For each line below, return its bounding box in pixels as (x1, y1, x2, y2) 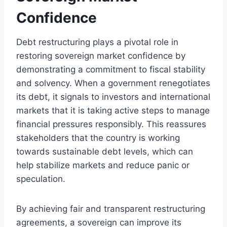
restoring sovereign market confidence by (16, 50, 185, 61)
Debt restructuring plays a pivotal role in (16, 36, 178, 47)
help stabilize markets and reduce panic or (16, 160, 190, 170)
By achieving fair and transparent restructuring (16, 203, 205, 214)
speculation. (16, 173, 65, 184)
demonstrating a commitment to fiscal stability (16, 64, 205, 74)
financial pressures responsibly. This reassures (16, 119, 206, 129)
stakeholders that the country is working (16, 132, 180, 143)
